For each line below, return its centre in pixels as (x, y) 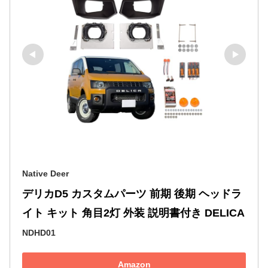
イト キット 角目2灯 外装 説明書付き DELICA (133, 213)
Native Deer (45, 174)
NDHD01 (39, 233)
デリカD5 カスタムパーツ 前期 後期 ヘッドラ (132, 194)
